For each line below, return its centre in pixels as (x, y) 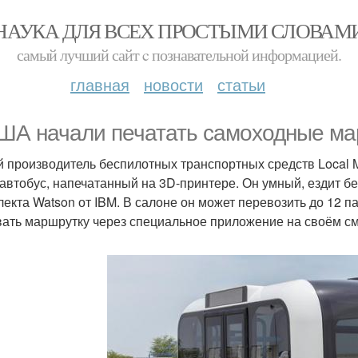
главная (100, 84)
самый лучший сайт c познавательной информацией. (179, 55)
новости (173, 84)
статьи (241, 84)
